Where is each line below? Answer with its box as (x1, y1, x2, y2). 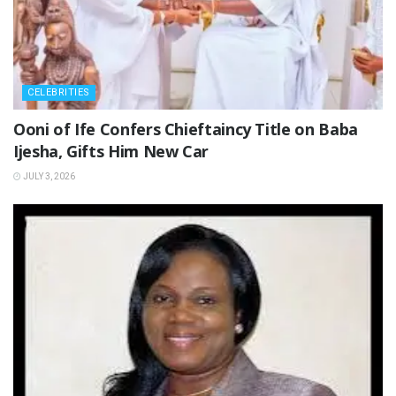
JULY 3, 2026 (21, 171, 75, 181)
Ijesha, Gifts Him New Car (13, 140, 209, 162)
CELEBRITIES (27, 86, 90, 98)
